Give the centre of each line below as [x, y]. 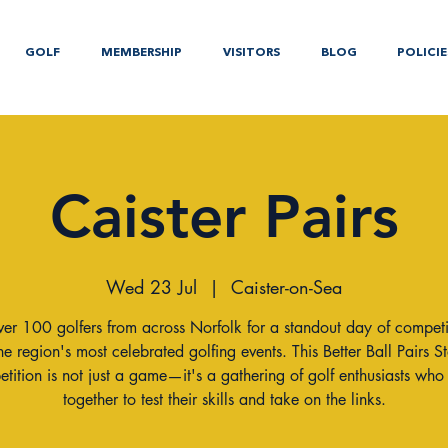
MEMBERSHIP [141, 53]
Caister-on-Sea [286, 287]
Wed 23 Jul [151, 287]
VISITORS [251, 53]
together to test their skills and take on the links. [224, 399]
